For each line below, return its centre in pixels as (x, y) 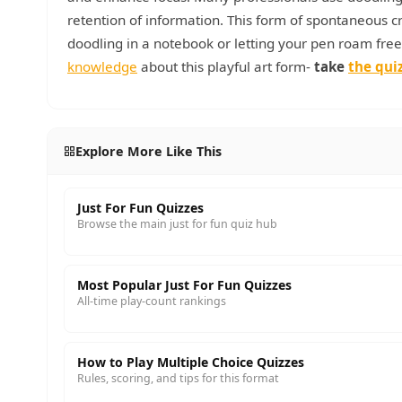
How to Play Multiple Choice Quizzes (191, 362)
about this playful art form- (226, 66)
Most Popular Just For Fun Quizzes (184, 285)
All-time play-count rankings (152, 301)
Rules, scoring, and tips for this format (178, 378)
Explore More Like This (148, 151)
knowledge (102, 66)
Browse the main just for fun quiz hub (177, 224)
